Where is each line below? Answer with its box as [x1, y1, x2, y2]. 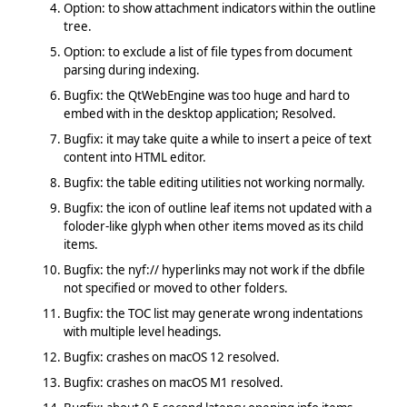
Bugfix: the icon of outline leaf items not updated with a [63, 199, 372, 216]
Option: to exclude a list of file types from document [63, 43, 352, 60]
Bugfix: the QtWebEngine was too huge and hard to [63, 86, 350, 104]
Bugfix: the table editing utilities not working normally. [63, 174, 365, 191]
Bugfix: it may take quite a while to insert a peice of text [63, 130, 372, 147]
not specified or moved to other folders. [63, 279, 288, 296]
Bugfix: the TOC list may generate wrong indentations [63, 304, 362, 322]
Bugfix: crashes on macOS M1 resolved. [63, 373, 283, 391]
